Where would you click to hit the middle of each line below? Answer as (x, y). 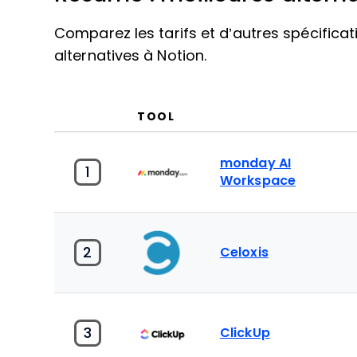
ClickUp (245, 332)
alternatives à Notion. (131, 56)
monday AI (255, 163)
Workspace (258, 181)
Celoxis (244, 252)
